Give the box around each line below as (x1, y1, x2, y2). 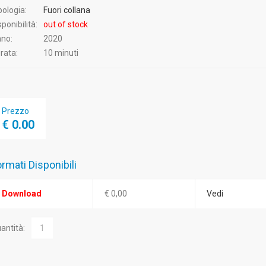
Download (2, 189, 42, 198)
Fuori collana (43, 5, 90, 15)
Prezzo (2, 106, 29, 116)
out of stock (43, 20, 88, 29)
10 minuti (43, 48, 78, 58)
